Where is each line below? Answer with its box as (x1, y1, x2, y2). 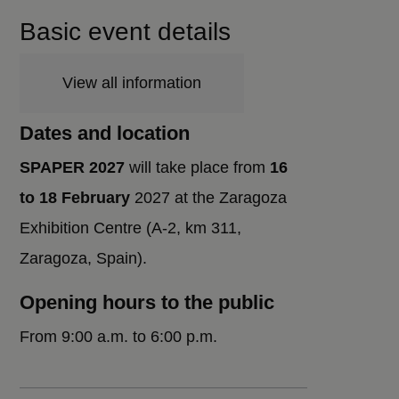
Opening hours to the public (20, 291, 275, 313)
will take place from (125, 159, 271, 176)
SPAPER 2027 (20, 159, 126, 176)
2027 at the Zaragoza (134, 189, 288, 207)
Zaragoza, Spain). (20, 249, 148, 267)
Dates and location (20, 122, 191, 144)
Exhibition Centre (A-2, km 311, (20, 219, 242, 237)
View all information (62, 74, 202, 92)
